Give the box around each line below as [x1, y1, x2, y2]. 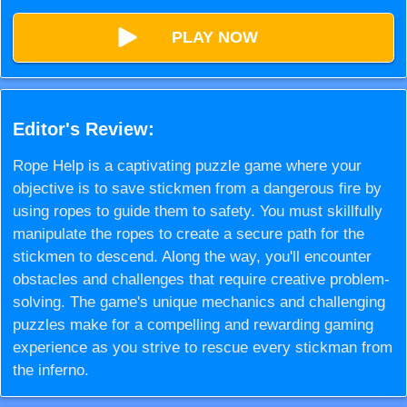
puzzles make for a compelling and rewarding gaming [12, 316, 373, 334]
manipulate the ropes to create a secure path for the [12, 225, 364, 243]
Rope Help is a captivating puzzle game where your [12, 157, 362, 175]
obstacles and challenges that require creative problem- [12, 271, 390, 289]
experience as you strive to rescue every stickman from [12, 339, 392, 357]
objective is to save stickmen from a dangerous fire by [12, 180, 382, 198]
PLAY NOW [171, 27, 258, 46]
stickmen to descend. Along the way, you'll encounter [12, 248, 372, 266]
